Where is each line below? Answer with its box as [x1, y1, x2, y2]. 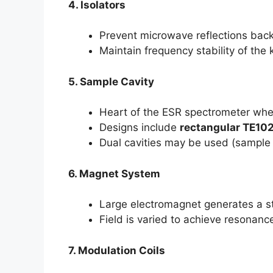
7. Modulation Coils [68, 244, 165, 257]
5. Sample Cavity [68, 75, 154, 88]
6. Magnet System [68, 167, 160, 180]
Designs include [99, 121, 180, 133]
